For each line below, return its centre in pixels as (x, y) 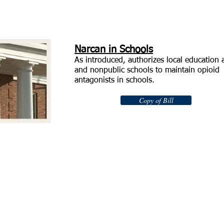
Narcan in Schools (114, 49)
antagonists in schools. (114, 80)
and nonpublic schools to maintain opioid (147, 70)
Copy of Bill (156, 100)
